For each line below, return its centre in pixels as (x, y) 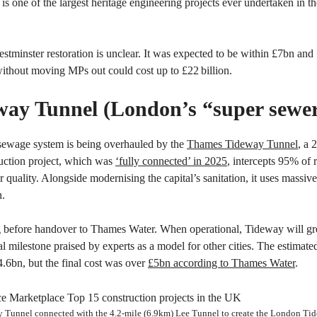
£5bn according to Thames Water (221, 263)
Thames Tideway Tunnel (242, 144)
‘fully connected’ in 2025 (171, 161)
